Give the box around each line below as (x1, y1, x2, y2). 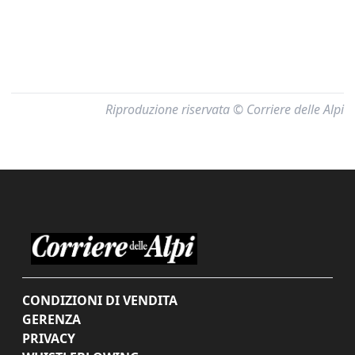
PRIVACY (22, 330, 75, 347)
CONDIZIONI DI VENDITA (22, 292, 177, 309)
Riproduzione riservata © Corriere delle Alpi (105, 101, 344, 118)
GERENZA (22, 311, 81, 328)
